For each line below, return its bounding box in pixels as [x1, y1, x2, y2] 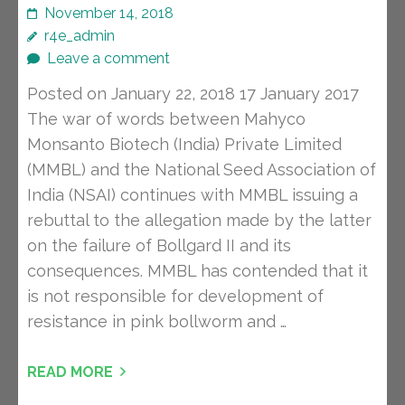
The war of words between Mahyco [27, 109, 306, 129]
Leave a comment [47, 50, 170, 68]
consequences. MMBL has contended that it [27, 261, 368, 281]
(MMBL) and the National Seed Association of [27, 160, 376, 180]
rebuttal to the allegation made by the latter [27, 211, 372, 231]
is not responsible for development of [27, 287, 324, 306]
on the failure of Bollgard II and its [27, 236, 291, 256]
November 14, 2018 [44, 5, 174, 23]
